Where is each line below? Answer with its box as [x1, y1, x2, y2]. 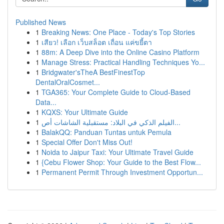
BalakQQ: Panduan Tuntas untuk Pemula [41, 127, 171, 137]
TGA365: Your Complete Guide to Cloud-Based [41, 87, 190, 97]
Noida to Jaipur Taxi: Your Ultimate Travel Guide [41, 147, 193, 157]
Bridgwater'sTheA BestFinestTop [41, 67, 145, 77]
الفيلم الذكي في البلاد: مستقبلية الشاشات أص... [174, 117, 180, 127]
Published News [15, 17, 66, 27]
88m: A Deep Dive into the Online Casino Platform [41, 47, 199, 57]
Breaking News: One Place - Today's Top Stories [41, 27, 195, 37]
